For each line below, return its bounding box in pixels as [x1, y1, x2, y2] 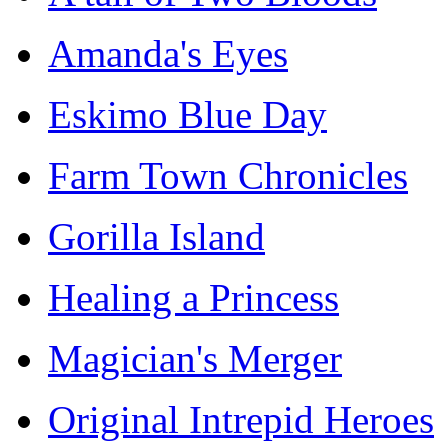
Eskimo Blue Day [48, 92, 327, 136]
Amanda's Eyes [48, 31, 288, 75]
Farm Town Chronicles [48, 153, 408, 197]
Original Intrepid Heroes [48, 397, 434, 441]
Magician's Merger [48, 336, 342, 380]
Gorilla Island [48, 214, 265, 258]
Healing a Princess [48, 275, 339, 319]
